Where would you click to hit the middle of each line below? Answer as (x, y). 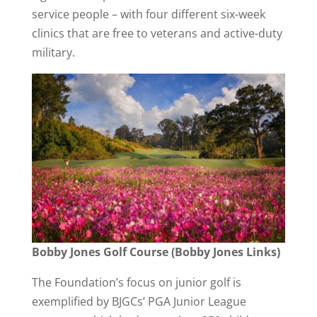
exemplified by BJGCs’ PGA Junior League (139, 301)
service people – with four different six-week (148, 14)
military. (53, 52)
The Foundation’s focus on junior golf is (136, 282)
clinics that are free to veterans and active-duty (157, 33)
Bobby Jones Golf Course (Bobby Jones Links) (156, 252)
